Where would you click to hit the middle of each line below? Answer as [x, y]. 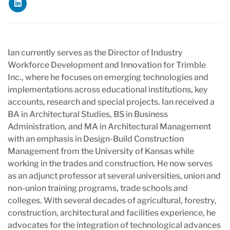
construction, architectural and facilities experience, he [112, 213]
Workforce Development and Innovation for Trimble [107, 65]
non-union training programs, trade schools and [98, 188]
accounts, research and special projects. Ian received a [111, 102]
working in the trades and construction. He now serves [110, 163]
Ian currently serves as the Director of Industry [95, 52]
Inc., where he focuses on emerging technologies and [108, 77]
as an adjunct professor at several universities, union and [114, 176]
